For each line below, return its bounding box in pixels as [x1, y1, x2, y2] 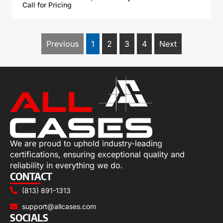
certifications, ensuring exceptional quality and [10, 149, 185, 159]
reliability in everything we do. [10, 160, 123, 170]
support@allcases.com [21, 202, 96, 211]
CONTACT [10, 169, 52, 182]
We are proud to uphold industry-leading [10, 138, 162, 148]
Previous [46, 39, 79, 49]
